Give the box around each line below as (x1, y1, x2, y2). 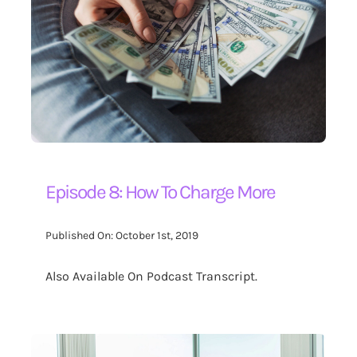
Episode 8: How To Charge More (45, 180, 276, 203)
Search (19, 87, 62, 104)
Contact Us (20, 41, 87, 57)
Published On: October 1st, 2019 (45, 229, 199, 243)
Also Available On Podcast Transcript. (45, 268, 258, 284)
